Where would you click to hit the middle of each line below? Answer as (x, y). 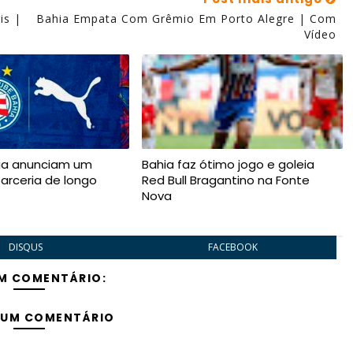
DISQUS (26, 247)
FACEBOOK (232, 247)
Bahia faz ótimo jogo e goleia (228, 164)
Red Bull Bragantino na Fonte (225, 180)
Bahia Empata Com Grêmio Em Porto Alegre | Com (186, 19)
